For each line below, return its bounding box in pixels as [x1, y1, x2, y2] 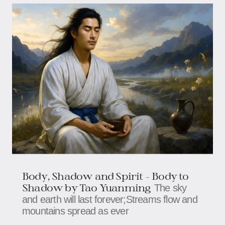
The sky [154, 182, 187, 193]
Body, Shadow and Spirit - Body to [22, 169, 189, 182]
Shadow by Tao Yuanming [22, 181, 151, 193]
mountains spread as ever [22, 205, 129, 216]
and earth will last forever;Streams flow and [22, 193, 197, 205]
